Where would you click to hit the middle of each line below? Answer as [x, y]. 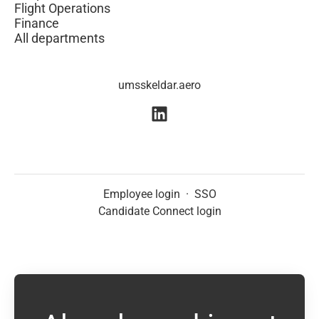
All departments [59, 38]
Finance [37, 23]
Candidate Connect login [159, 211]
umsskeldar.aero [159, 85]
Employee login [141, 194]
